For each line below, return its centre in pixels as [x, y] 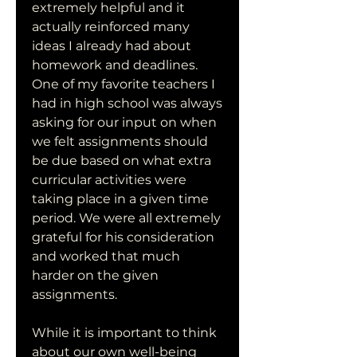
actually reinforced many [111, 27]
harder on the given [95, 275]
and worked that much [106, 256]
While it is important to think [124, 333]
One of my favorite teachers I [124, 84]
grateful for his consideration [123, 237]
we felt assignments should [120, 141]
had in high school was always [127, 103]
